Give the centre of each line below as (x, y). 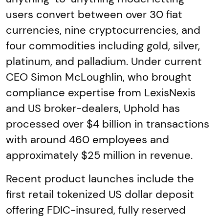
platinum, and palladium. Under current (104, 61)
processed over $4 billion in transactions (108, 124)
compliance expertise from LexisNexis (101, 92)
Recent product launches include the (100, 178)
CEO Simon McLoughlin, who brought (99, 77)
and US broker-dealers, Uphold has (93, 108)
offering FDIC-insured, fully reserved (96, 210)
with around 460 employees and (88, 139)
